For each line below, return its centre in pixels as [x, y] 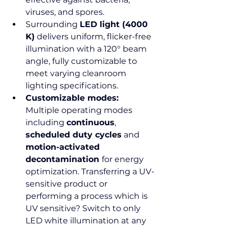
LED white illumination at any [87, 221]
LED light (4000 [115, 24]
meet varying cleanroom [77, 73]
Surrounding [53, 24]
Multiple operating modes [80, 110]
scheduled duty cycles [74, 135]
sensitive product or [67, 184]
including [46, 122]
